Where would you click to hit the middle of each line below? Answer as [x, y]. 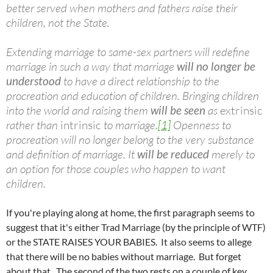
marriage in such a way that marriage [91, 66]
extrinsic [241, 110]
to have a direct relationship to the [140, 81]
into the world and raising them [78, 110]
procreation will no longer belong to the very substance [130, 140]
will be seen [179, 110]
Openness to [201, 125]
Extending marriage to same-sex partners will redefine [128, 52]
